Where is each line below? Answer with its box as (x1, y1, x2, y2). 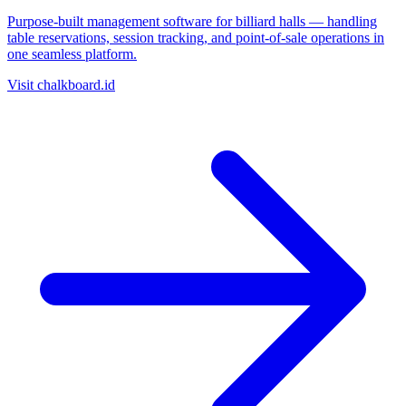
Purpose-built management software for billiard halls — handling (7, 13, 377, 29)
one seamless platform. (7, 45, 137, 62)
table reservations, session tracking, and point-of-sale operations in (7, 29, 384, 45)
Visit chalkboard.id (7, 76, 115, 92)
